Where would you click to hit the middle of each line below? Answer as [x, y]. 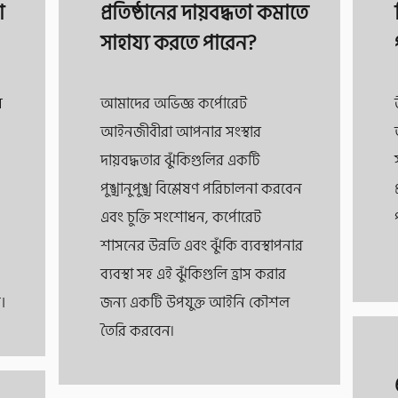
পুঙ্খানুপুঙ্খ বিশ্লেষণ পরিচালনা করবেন [201, 189]
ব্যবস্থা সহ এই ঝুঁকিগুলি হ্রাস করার [193, 275]
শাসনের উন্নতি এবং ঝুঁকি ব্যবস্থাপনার [201, 246]
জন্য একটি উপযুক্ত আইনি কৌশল [195, 303]
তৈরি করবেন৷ [137, 331]
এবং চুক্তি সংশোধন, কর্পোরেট [180, 218]
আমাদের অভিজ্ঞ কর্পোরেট [173, 104]
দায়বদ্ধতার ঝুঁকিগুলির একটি [180, 161]
